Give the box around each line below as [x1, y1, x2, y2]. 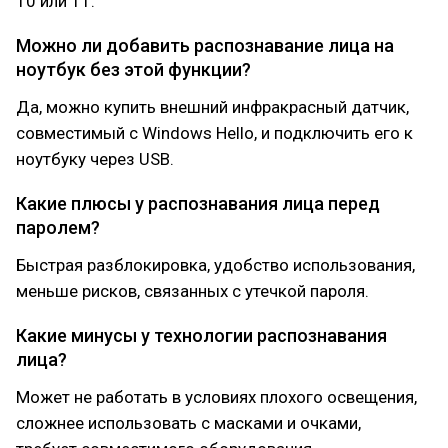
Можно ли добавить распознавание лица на [16, 35, 394, 56]
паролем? [16, 217, 100, 238]
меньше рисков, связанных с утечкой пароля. [16, 281, 369, 301]
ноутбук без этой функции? [16, 59, 251, 80]
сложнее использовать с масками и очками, [16, 413, 361, 433]
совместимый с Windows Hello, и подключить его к [16, 123, 413, 143]
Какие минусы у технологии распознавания [16, 325, 387, 346]
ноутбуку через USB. [16, 149, 174, 169]
